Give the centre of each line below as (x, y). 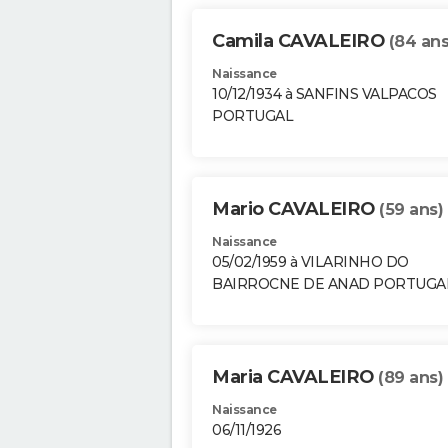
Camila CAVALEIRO (300, 41)
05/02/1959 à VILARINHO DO (310, 262)
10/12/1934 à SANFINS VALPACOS (324, 94)
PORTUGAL (252, 116)
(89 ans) (410, 378)
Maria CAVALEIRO (295, 377)
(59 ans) (411, 210)
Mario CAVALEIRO (295, 209)
